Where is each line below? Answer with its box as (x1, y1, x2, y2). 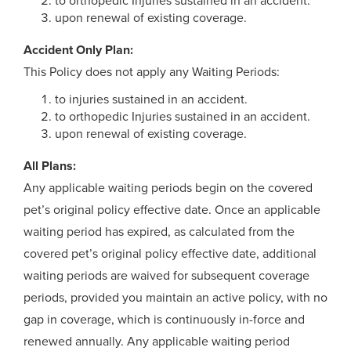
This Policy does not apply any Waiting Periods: (24, 64, 280, 80)
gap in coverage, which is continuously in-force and (24, 312, 305, 327)
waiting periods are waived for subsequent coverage (24, 268, 309, 284)
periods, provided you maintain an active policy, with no (24, 290, 327, 306)
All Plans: (24, 158, 76, 174)
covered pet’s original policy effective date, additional (24, 246, 317, 262)
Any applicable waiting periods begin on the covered (24, 180, 313, 196)
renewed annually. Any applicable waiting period (24, 334, 290, 349)
